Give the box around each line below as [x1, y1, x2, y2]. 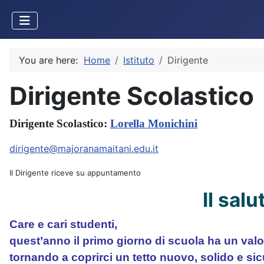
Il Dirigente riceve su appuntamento [9, 168, 141, 177]
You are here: [19, 54, 84, 66]
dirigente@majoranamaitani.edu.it [9, 143, 159, 154]
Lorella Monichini [110, 117, 197, 130]
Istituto [123, 54, 154, 66]
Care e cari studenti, [9, 218, 117, 230]
